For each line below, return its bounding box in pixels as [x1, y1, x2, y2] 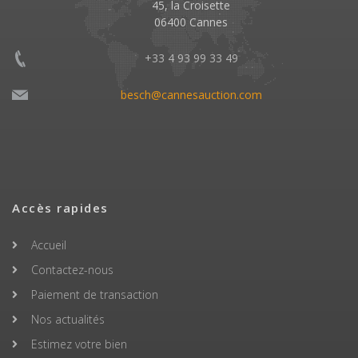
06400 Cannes [154, 14, 228, 30]
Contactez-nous [31, 261, 113, 277]
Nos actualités [31, 311, 105, 327]
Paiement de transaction [31, 286, 158, 302]
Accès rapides [12, 199, 109, 216]
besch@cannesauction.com [120, 86, 262, 102]
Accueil [31, 237, 66, 253]
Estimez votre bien [31, 336, 127, 352]
